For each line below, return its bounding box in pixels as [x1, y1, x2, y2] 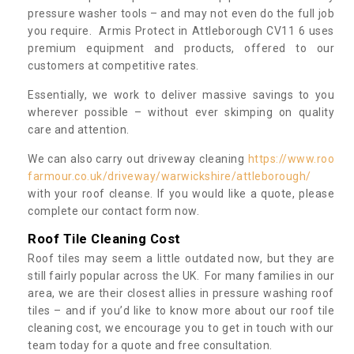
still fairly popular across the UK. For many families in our [28, 269, 334, 282]
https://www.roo [247, 152, 334, 165]
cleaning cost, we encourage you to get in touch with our [28, 321, 334, 334]
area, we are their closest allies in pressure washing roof [28, 286, 334, 299]
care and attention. [28, 122, 130, 136]
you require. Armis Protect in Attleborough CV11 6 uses [28, 24, 334, 37]
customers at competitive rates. [28, 58, 201, 72]
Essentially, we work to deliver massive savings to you [28, 88, 334, 101]
